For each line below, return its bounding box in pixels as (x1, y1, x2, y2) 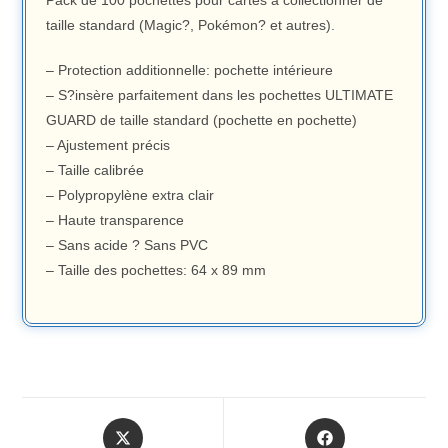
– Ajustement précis (46, 137, 171, 154)
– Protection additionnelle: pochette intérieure (46, 62, 334, 79)
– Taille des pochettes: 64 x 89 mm (46, 262, 267, 279)
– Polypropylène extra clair (46, 187, 215, 204)
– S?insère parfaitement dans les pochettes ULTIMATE (46, 87, 394, 104)
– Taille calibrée (46, 162, 145, 179)
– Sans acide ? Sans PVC (46, 237, 209, 254)
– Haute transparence (46, 212, 185, 229)
